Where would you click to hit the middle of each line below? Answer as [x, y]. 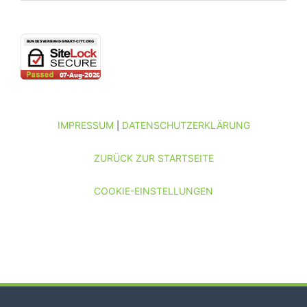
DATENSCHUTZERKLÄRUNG [186, 125]
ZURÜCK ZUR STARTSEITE [153, 158]
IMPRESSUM [85, 125]
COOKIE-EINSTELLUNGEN [153, 191]
